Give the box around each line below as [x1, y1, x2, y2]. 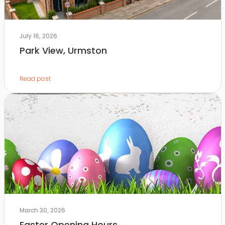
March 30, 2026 [19, 206, 65, 215]
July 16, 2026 [19, 32, 57, 41]
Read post [19, 74, 51, 83]
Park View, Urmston [19, 44, 107, 57]
